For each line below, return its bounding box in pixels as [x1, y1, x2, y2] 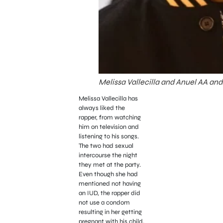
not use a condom [78, 199, 130, 207]
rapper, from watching [78, 113, 141, 122]
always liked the [78, 104, 125, 112]
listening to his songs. [78, 132, 139, 141]
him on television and [78, 123, 139, 131]
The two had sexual [78, 142, 133, 150]
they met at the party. [78, 161, 141, 169]
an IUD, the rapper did [78, 189, 140, 198]
